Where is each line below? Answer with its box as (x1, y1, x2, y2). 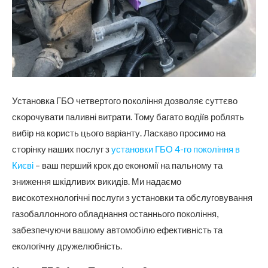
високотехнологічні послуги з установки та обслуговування (12, 191, 252, 203)
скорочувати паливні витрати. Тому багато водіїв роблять (12, 111, 244, 122)
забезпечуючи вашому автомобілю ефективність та (12, 224, 223, 235)
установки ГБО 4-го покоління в (111, 143, 240, 154)
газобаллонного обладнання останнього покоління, (12, 208, 218, 219)
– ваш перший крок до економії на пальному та (33, 159, 223, 170)
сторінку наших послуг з (12, 143, 111, 154)
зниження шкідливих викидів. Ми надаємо (12, 175, 181, 187)
